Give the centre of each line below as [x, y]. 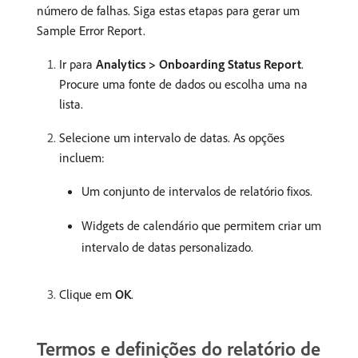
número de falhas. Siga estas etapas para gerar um [168, 10]
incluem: [82, 157]
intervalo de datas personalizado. [167, 247]
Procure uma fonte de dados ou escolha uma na [183, 84]
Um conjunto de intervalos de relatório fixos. [197, 191]
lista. [71, 103]
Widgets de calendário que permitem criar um [201, 225]
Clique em [87, 294]
